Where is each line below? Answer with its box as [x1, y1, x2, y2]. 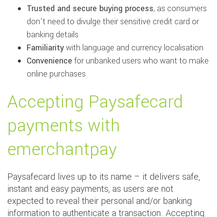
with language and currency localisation [64, 42, 203, 54]
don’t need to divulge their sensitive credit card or [27, 16, 199, 28]
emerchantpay [7, 137, 117, 162]
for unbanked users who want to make [72, 55, 209, 67]
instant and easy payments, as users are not [7, 183, 173, 196]
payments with [7, 113, 120, 139]
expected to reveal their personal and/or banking [7, 195, 192, 208]
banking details [27, 29, 78, 41]
